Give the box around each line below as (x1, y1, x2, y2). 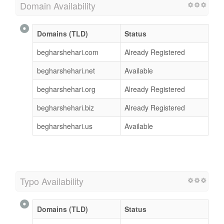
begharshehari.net (37, 65, 95, 75)
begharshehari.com (37, 46, 98, 57)
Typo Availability (20, 174, 83, 187)
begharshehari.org (37, 83, 95, 94)
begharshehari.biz (37, 102, 94, 112)
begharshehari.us (37, 120, 92, 131)
